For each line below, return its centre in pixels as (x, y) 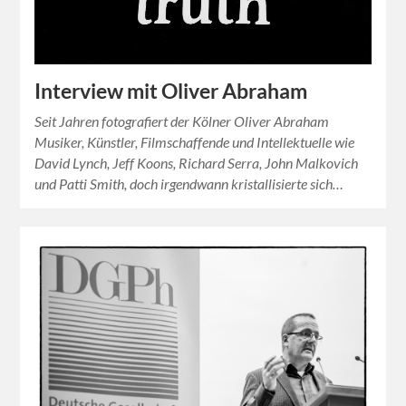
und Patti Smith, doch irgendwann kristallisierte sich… (189, 183)
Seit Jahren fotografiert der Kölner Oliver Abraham (182, 121)
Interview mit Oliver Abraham (171, 91)
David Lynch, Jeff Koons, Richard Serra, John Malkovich (197, 162)
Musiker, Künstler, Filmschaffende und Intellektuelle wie (195, 141)
